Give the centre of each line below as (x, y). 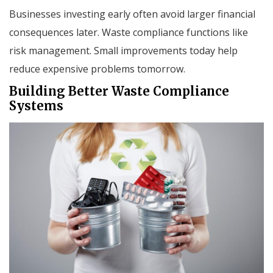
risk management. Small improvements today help (123, 51)
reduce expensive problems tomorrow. (97, 69)
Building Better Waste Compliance (119, 91)
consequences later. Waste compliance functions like (129, 33)
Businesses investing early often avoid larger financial (132, 14)
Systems (36, 106)
